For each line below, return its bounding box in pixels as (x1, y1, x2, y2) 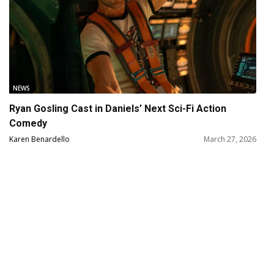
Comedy (9, 117, 48, 129)
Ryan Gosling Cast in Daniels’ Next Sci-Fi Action (9, 102, 227, 114)
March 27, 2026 (203, 133, 256, 144)
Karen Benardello (9, 133, 70, 144)
